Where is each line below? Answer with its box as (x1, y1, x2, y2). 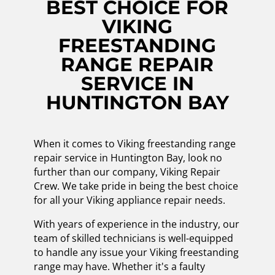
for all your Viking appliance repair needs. (33, 193, 225, 207)
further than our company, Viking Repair (33, 165, 220, 179)
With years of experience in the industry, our (33, 217, 239, 231)
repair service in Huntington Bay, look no (33, 150, 222, 165)
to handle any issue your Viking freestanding (33, 245, 239, 259)
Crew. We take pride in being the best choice (33, 179, 238, 193)
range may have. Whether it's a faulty (33, 259, 205, 273)
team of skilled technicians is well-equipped (33, 231, 233, 245)
